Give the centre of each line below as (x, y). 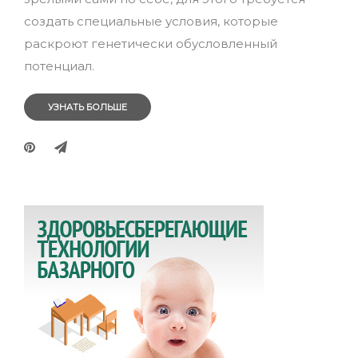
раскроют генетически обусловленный (151, 43)
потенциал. (59, 66)
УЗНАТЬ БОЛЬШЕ (88, 107)
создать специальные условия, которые (151, 21)
